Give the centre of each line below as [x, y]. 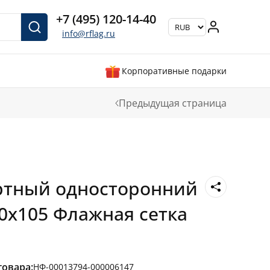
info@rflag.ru [89, 33]
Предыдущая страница [173, 103]
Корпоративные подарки [174, 71]
